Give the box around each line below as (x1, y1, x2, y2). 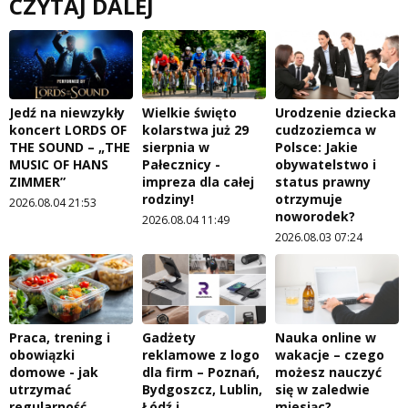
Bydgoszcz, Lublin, (142, 380, 262, 398)
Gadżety (142, 328, 196, 346)
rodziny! (142, 190, 194, 209)
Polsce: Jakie (275, 138, 358, 157)
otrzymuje (275, 190, 342, 209)
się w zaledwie (275, 380, 370, 398)
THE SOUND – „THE (9, 138, 130, 157)
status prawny (275, 173, 371, 191)
